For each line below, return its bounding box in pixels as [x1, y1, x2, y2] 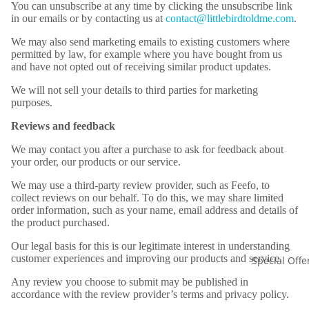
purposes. [11, 97, 52, 108]
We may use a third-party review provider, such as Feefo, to [11, 179, 270, 191]
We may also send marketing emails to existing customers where [11, 36, 290, 48]
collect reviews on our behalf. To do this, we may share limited [11, 192, 283, 203]
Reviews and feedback [11, 120, 115, 132]
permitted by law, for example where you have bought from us [11, 48, 282, 60]
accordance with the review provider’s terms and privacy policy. [11, 288, 289, 300]
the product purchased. [11, 217, 110, 228]
